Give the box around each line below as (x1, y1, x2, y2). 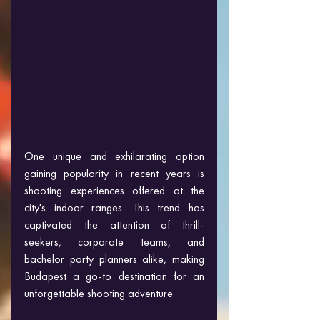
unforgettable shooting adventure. (24, 286, 175, 301)
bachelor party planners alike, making (24, 251, 204, 266)
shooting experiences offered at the (24, 183, 204, 198)
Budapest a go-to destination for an (24, 269, 204, 284)
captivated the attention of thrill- (24, 217, 204, 232)
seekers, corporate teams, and (24, 234, 204, 249)
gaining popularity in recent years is (24, 166, 204, 181)
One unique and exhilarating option (24, 149, 204, 164)
